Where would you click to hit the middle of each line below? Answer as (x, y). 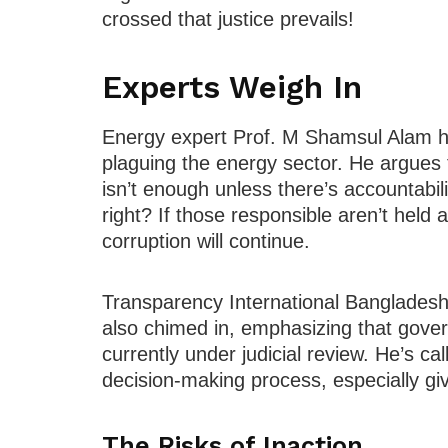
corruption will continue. (206, 241)
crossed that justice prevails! (228, 18)
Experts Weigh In (232, 87)
